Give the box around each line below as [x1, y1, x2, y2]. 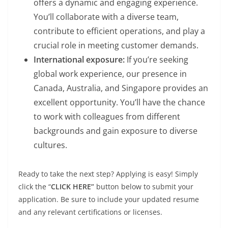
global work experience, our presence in [34, 68, 187, 79]
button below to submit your [94, 181, 193, 191]
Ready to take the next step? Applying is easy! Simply [18, 168, 198, 179]
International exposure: [34, 53, 125, 65]
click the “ [18, 181, 51, 191]
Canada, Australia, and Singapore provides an [34, 82, 208, 94]
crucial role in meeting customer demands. [34, 39, 198, 51]
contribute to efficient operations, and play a [34, 25, 205, 37]
